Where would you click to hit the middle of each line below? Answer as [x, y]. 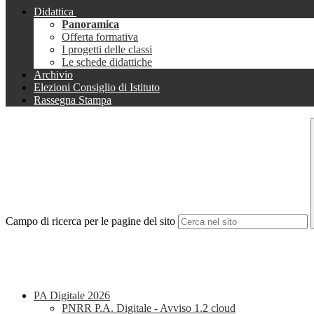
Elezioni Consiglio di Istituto [97, 88]
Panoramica [90, 25]
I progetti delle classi [107, 50]
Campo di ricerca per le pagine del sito [90, 221]
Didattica [54, 12]
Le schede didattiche [107, 62]
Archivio [53, 75]
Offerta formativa [100, 37]
